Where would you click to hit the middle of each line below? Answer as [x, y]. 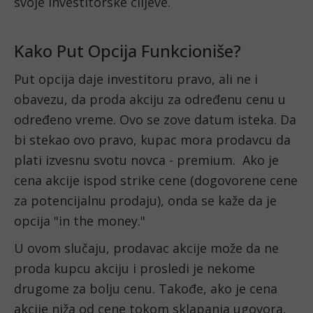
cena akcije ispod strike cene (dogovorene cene [156, 181]
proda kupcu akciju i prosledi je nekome [134, 269]
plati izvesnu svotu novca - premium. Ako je [146, 160]
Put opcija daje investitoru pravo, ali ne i [136, 79]
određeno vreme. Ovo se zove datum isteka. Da [155, 120]
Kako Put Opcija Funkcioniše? [128, 51]
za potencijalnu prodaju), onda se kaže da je [145, 201]
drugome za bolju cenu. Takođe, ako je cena [146, 289]
